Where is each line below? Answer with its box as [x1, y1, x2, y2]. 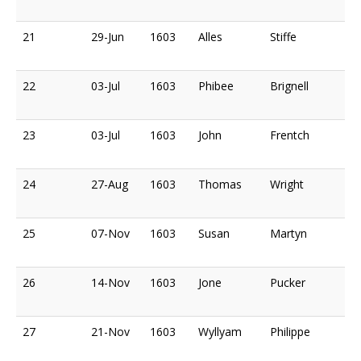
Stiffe [270, 28, 297, 44]
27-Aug [91, 176, 128, 192]
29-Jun [91, 28, 124, 44]
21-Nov [91, 323, 130, 339]
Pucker [270, 274, 305, 290]
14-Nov [91, 274, 130, 290]
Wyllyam [198, 323, 242, 339]
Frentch [270, 127, 309, 143]
